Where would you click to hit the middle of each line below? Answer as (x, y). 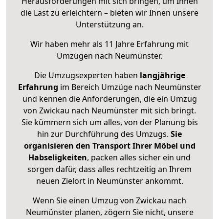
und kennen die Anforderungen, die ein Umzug (109, 99)
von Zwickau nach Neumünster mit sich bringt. (109, 111)
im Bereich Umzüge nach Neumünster (130, 87)
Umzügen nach (86, 56)
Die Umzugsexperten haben (87, 76)
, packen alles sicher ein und (139, 158)
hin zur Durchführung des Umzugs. (104, 134)
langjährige (162, 76)
